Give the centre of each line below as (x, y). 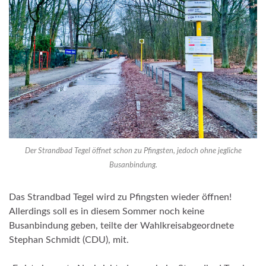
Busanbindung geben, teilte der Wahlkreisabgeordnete (121, 226)
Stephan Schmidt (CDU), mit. (69, 240)
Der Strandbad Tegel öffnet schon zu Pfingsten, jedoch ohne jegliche (133, 151)
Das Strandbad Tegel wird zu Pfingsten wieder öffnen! (120, 197)
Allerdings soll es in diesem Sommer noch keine (107, 212)
